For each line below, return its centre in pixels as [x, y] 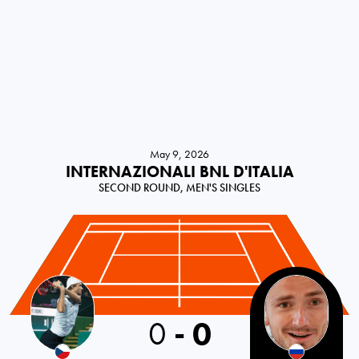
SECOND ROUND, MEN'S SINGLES [179, 188]
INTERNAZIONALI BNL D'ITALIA [179, 172]
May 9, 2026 [179, 154]
